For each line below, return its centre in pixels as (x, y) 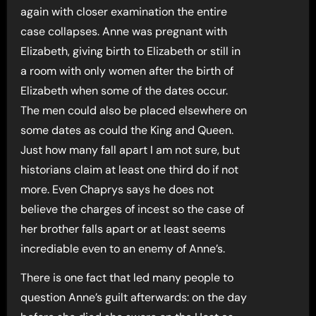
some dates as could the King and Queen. (127, 130)
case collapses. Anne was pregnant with (124, 31)
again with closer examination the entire (124, 12)
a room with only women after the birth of (127, 71)
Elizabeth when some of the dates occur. (124, 91)
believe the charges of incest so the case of (133, 209)
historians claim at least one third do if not (130, 170)
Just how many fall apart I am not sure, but (130, 150)
